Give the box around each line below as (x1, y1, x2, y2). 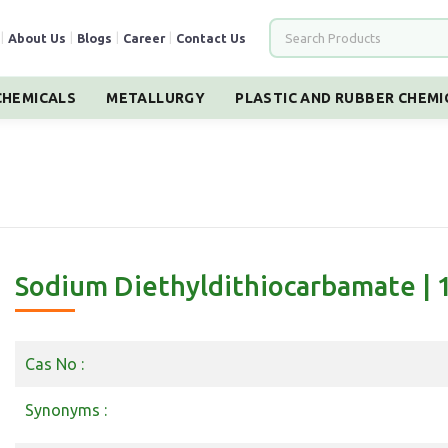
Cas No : (25, 355, 84, 373)
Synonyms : (25, 401, 107, 419)
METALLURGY (106, 90, 206, 106)
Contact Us (175, 31, 246, 45)
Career (122, 31, 165, 45)
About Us (7, 31, 66, 45)
